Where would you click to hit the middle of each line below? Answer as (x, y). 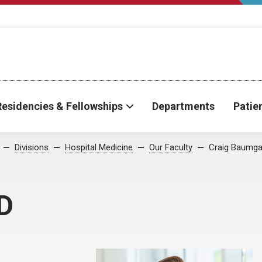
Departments (183, 106)
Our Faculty (171, 147)
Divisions (32, 147)
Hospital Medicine (99, 147)
